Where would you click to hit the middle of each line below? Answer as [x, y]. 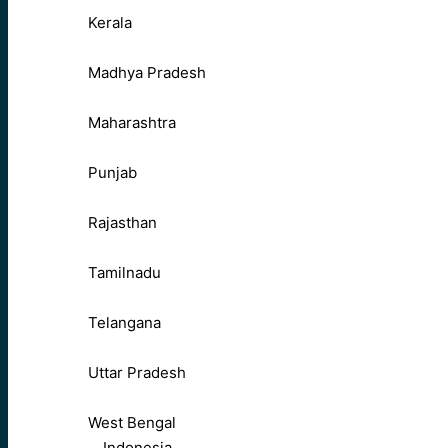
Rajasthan [122, 223]
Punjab [112, 173]
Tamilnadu [124, 273]
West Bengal [132, 423]
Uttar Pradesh [137, 373]
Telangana [124, 323]
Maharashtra [132, 123]
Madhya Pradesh [147, 73]
